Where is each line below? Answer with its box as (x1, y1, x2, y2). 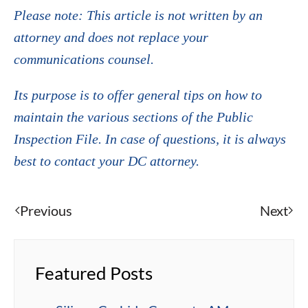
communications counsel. (14, 52, 154, 67)
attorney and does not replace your (14, 30, 208, 45)
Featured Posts (35, 262, 153, 285)
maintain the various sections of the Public (14, 109, 253, 125)
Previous (20, 202, 72, 219)
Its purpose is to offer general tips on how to (14, 87, 262, 103)
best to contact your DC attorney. (14, 153, 199, 169)
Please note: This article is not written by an (14, 8, 263, 23)
